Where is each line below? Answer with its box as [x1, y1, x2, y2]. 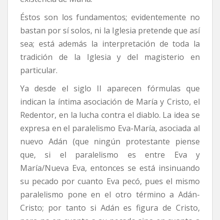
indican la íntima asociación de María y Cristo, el [20, 96, 200, 107]
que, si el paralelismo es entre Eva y [20, 149, 200, 160]
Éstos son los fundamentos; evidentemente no [20, 11, 200, 23]
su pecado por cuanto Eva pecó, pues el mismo [20, 175, 200, 187]
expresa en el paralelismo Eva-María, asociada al [20, 122, 200, 134]
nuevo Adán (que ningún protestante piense [20, 136, 200, 147]
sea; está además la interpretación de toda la [20, 38, 200, 49]
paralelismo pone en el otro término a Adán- [20, 189, 200, 200]
